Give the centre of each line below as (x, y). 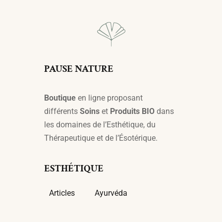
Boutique (60, 98)
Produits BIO (132, 111)
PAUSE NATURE (79, 69)
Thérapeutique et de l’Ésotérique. (101, 138)
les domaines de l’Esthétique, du (100, 125)
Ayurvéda (111, 193)
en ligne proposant (109, 98)
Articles (62, 193)
